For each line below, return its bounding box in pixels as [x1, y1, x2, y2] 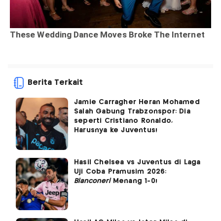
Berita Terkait [28, 79, 83, 87]
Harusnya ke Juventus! [74, 127, 158, 134]
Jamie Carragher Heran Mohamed [74, 99, 200, 106]
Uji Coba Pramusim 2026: [74, 168, 167, 176]
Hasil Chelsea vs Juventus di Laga [74, 159, 201, 166]
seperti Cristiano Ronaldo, [74, 117, 173, 125]
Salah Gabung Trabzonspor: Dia [74, 108, 190, 115]
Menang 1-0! [110, 178, 157, 185]
